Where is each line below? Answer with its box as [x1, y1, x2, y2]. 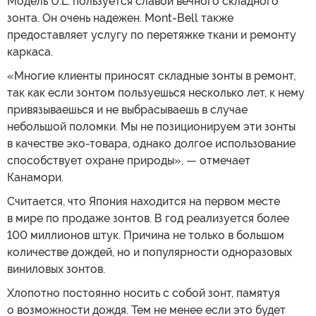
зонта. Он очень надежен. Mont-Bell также [7, 11, 233, 25]
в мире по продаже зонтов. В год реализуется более [7, 212, 289, 225]
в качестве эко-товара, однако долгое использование [7, 137, 296, 150]
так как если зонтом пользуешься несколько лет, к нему [7, 86, 305, 99]
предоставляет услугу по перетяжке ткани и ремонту [7, 28, 296, 42]
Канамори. [7, 171, 66, 184]
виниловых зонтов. [7, 262, 108, 276]
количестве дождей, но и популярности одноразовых [7, 245, 292, 259]
